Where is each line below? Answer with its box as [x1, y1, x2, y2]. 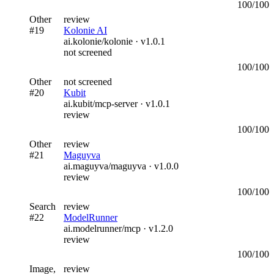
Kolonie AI [64, 24, 107, 35]
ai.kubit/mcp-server [64, 98, 138, 109]
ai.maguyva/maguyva [64, 160, 146, 171]
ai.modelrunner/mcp [64, 223, 141, 234]
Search [29, 201, 56, 212]
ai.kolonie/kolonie [64, 35, 133, 46]
